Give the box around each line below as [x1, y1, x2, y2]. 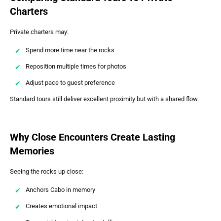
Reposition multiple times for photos [26, 63, 126, 71]
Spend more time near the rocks [26, 46, 114, 54]
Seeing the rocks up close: [10, 167, 83, 175]
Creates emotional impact [26, 202, 97, 210]
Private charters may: [10, 28, 69, 36]
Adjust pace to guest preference [26, 79, 115, 87]
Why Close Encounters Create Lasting [10, 131, 175, 143]
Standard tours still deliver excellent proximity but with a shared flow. [10, 95, 199, 103]
